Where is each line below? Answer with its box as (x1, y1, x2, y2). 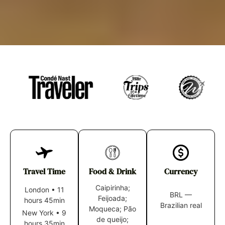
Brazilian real (160, 200, 202, 209)
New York (22, 208, 54, 217)
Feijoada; (98, 193, 127, 202)
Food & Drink (89, 165, 136, 177)
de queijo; (96, 214, 129, 223)
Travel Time (23, 165, 65, 177)
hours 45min (24, 195, 65, 204)
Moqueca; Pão (89, 204, 136, 213)
